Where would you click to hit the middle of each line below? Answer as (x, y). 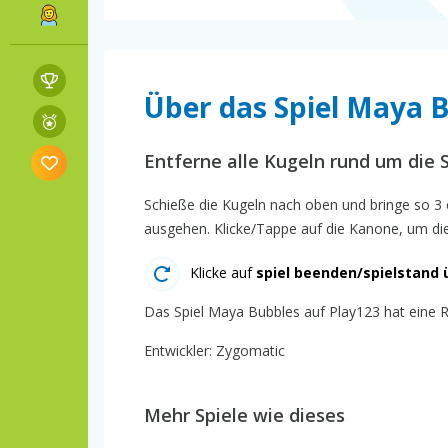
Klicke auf (223, 272)
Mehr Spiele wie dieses (244, 414)
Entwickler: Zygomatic (214, 350)
